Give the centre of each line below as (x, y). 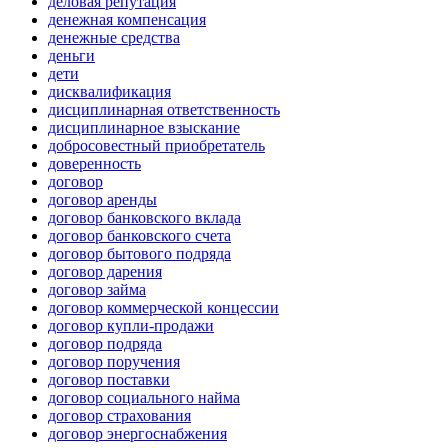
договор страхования (119, 416)
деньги (71, 56)
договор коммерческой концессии (163, 308)
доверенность (94, 164)
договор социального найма (144, 398)
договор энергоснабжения (137, 434)
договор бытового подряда (139, 254)
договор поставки (109, 380)
